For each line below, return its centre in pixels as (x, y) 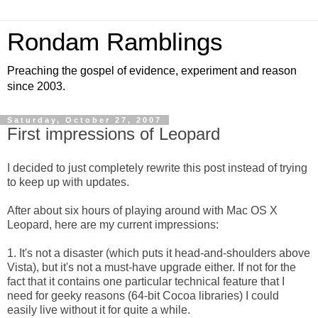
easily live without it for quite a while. (99, 309)
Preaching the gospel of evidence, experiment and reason (152, 71)
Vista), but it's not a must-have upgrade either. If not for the (152, 267)
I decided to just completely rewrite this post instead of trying (157, 168)
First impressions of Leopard (114, 134)
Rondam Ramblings (115, 42)
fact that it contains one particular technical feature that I (146, 281)
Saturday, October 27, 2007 (84, 120)
